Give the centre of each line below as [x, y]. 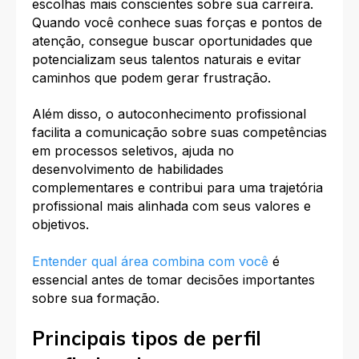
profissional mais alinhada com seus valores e [171, 206]
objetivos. [63, 225]
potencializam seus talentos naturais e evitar [167, 59]
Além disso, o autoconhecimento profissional [169, 114]
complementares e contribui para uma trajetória [177, 188]
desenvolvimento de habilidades [128, 169]
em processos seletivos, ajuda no [133, 151]
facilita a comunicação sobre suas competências [179, 133]
